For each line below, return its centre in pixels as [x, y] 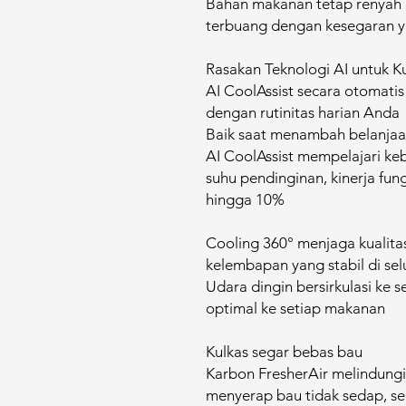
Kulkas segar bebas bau [284, 352]
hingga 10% [245, 199]
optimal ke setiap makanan [295, 308]
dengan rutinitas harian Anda [303, 112]
